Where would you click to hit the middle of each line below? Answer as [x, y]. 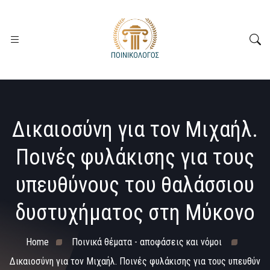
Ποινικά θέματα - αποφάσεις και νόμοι [146, 242]
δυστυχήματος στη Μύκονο [135, 213]
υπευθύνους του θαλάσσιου [135, 185]
